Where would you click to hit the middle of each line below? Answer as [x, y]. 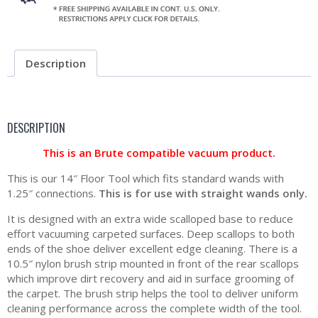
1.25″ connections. [53, 193]
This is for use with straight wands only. [203, 193]
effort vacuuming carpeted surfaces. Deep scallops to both [151, 233]
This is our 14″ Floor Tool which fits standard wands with [146, 178]
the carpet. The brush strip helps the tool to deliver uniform [153, 293]
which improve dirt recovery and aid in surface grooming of [150, 278]
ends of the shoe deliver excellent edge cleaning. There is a [152, 248]
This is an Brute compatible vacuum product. [159, 152]
